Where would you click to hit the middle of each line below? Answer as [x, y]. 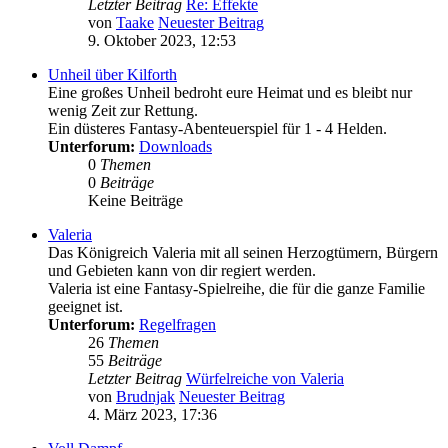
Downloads [175, 147]
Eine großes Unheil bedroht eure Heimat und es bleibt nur [230, 93]
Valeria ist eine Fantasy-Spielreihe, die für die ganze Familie [236, 289]
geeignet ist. [85, 307]
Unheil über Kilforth [112, 75]
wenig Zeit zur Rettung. [123, 111]
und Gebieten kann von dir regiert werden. [182, 271]
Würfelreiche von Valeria [265, 379]
